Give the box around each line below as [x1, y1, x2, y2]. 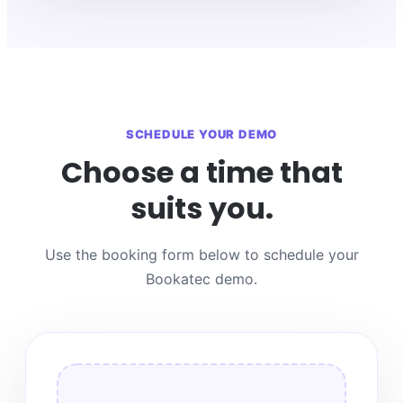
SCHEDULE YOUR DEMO [125, 127, 278, 142]
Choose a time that [60, 152, 343, 193]
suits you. [130, 188, 273, 229]
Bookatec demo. [146, 270, 257, 289]
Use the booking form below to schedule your [44, 246, 359, 264]
